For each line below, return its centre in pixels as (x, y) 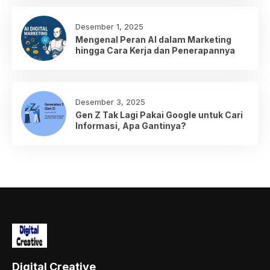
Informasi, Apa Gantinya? (131, 125)
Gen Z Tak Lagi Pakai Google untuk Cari (159, 115)
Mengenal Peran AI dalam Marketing (153, 39)
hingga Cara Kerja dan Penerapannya (155, 50)
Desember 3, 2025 (110, 102)
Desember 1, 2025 (109, 26)
